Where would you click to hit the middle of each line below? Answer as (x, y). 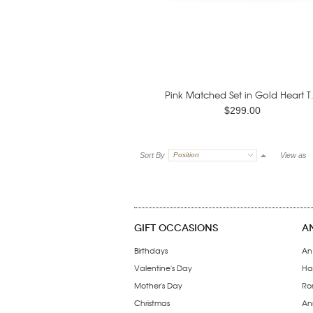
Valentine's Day (163, 268)
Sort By (152, 155)
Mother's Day (158, 285)
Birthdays (151, 250)
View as (293, 155)
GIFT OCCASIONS (176, 228)
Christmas (152, 303)
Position (186, 155)
